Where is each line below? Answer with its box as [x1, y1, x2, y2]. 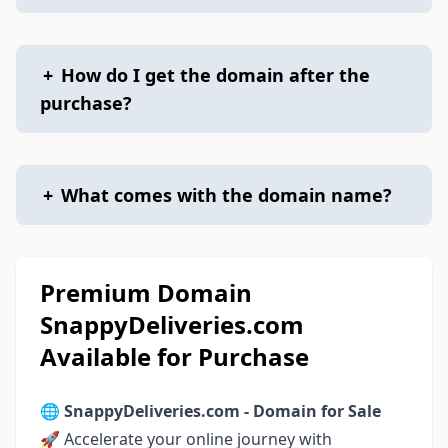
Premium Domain [40, 276, 252, 309]
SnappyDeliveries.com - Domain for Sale [64, 400, 381, 422]
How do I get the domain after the [61, 63, 370, 87]
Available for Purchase [40, 340, 309, 373]
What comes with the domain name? [61, 183, 392, 207]
